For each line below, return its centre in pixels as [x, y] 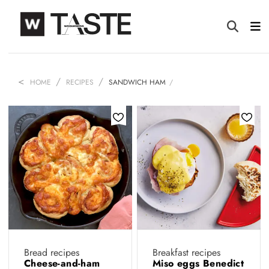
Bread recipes [52, 252]
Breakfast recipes [186, 252]
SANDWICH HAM [137, 82]
